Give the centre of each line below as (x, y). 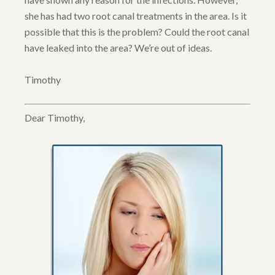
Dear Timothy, (55, 118)
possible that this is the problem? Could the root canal (137, 32)
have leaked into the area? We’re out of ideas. (118, 48)
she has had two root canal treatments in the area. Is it (136, 16)
